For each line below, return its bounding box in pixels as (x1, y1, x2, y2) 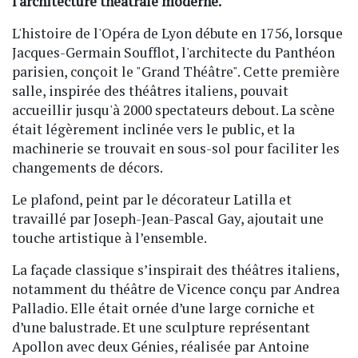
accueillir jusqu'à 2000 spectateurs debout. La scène (12, 100, 335, 119)
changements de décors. (12, 157, 163, 177)
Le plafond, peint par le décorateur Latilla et (12, 189, 292, 209)
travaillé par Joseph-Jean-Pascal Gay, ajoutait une (12, 209, 324, 228)
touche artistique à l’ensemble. (12, 228, 207, 247)
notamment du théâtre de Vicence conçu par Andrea (12, 279, 340, 298)
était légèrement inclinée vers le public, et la (12, 119, 295, 138)
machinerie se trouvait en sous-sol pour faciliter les (12, 138, 340, 157)
